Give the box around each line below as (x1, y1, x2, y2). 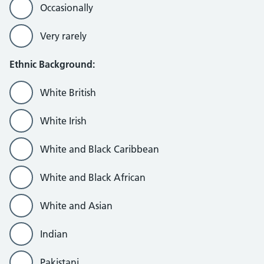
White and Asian (40, 200, 113, 212)
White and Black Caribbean (40, 143, 159, 155)
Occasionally (40, 2, 93, 14)
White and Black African (40, 171, 146, 183)
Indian (40, 228, 68, 240)
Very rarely (40, 30, 87, 42)
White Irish (40, 115, 87, 127)
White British (40, 87, 96, 98)
